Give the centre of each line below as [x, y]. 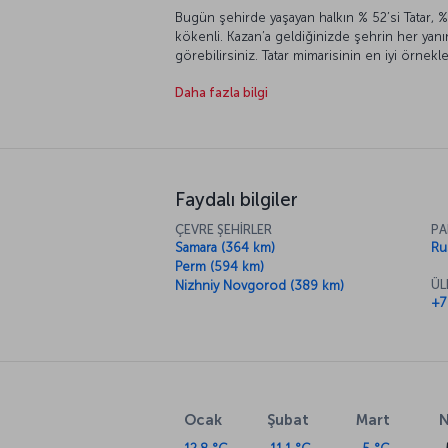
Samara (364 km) [225, 248]
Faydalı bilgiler [236, 200]
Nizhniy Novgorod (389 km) [259, 286]
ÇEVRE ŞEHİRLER [223, 230]
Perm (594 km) [219, 267]
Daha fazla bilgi [221, 93]
